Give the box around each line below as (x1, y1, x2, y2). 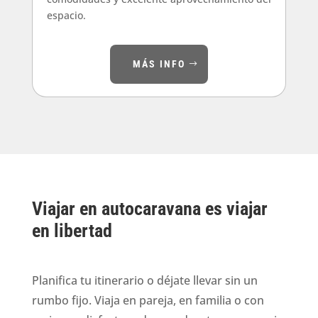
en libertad (31, 219, 112, 241)
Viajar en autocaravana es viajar (31, 197, 268, 219)
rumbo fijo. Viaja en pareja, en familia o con (31, 292, 264, 308)
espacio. (46, 9, 86, 23)
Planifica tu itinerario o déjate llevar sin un (31, 272, 258, 288)
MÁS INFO (132, 58, 185, 70)
